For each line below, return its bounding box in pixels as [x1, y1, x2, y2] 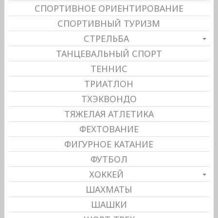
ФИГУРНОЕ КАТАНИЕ [64, 138, 154, 150]
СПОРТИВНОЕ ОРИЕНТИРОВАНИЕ [34, 2, 183, 14]
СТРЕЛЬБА [84, 32, 129, 44]
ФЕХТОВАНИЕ [79, 123, 139, 135]
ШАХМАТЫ [86, 183, 132, 195]
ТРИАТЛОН [84, 77, 134, 90]
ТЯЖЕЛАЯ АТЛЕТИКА [64, 108, 154, 120]
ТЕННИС [90, 62, 127, 74]
